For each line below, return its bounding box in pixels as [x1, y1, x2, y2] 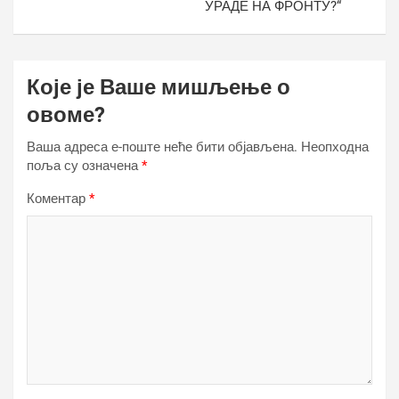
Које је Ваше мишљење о [27, 75, 290, 100]
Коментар [27, 191, 89, 207]
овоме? [27, 102, 105, 127]
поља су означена [27, 158, 142, 174]
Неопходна [301, 139, 369, 155]
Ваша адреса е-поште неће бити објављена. [27, 139, 297, 155]
